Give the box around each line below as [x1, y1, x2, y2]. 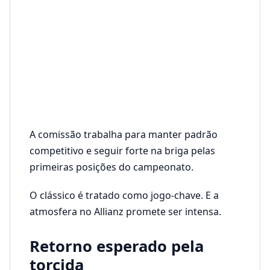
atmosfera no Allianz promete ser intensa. [30, 204, 221, 218]
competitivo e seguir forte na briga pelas [30, 143, 215, 157]
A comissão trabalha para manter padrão [30, 127, 218, 141]
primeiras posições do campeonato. [30, 160, 193, 174]
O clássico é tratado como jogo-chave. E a [30, 188, 219, 202]
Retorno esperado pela [30, 235, 204, 257]
